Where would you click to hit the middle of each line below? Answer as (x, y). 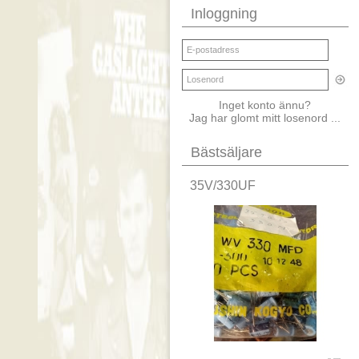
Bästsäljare (226, 152)
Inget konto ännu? (265, 105)
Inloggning (224, 13)
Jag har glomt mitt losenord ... (265, 117)
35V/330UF (223, 185)
